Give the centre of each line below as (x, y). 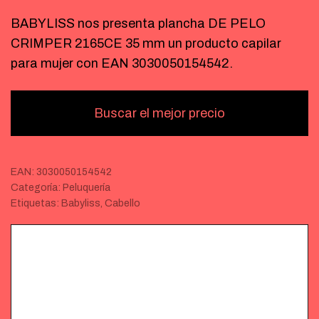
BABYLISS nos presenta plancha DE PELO (138, 23)
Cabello (122, 203)
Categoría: (37, 188)
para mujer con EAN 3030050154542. (122, 63)
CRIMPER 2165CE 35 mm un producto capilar (146, 43)
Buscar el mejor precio (159, 113)
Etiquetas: (36, 203)
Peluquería (87, 188)
